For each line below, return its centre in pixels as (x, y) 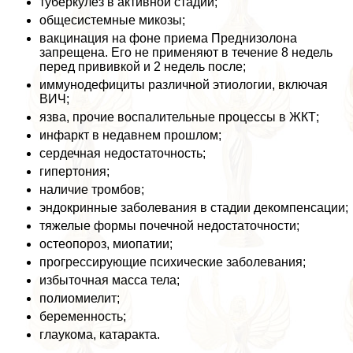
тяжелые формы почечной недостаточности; (169, 226)
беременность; (83, 317)
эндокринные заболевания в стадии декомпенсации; (194, 208)
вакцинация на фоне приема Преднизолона (168, 39)
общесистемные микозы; (112, 20)
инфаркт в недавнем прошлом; (130, 136)
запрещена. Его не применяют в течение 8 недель (186, 53)
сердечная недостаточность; (123, 154)
